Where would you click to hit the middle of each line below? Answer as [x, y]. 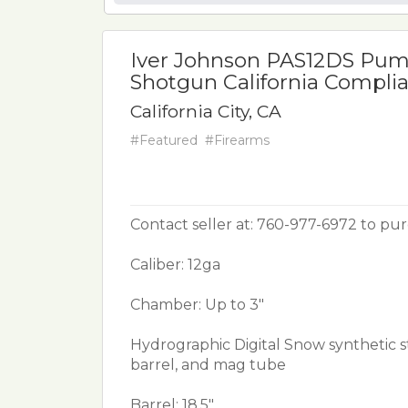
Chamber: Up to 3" [197, 305]
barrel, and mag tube [208, 365]
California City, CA [206, 111]
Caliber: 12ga [175, 265]
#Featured [164, 140]
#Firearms [237, 140]
